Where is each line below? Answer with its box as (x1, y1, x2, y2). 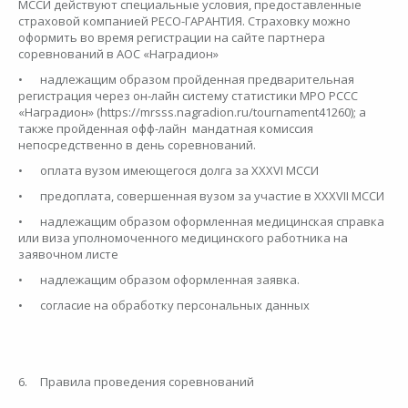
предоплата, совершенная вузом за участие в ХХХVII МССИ (40, 188, 387, 205)
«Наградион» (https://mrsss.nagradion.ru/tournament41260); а (18, 104, 366, 121)
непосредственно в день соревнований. (18, 137, 261, 154)
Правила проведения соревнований (40, 373, 257, 391)
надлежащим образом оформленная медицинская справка (40, 213, 384, 230)
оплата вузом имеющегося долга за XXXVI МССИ (40, 162, 321, 179)
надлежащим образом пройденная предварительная (40, 71, 354, 88)
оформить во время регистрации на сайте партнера (18, 29, 325, 46)
